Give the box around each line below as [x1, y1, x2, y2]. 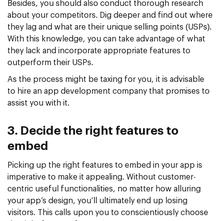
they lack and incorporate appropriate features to [7, 46, 190, 55]
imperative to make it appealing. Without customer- [7, 173, 196, 181]
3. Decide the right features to [7, 125, 179, 137]
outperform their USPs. [7, 58, 93, 67]
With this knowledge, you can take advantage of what [7, 35, 205, 43]
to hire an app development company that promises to [7, 87, 210, 95]
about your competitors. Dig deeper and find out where [7, 11, 213, 19]
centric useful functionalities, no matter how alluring [7, 184, 201, 193]
